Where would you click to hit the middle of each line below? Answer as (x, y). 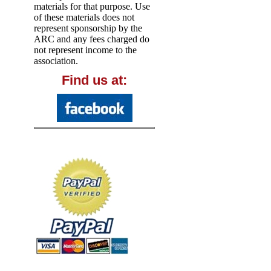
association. (56, 61)
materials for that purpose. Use (92, 7)
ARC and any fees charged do (92, 39)
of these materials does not (84, 18)
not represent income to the (85, 50)
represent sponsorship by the (88, 28)
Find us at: (94, 80)
